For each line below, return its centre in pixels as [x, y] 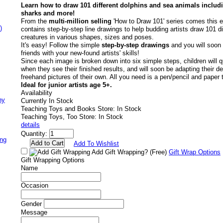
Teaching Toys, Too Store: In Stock [72, 117]
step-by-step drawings [135, 45]
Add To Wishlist [96, 144]
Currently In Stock [47, 101]
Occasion [35, 185]
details [30, 125]
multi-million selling [79, 21]
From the [34, 21]
